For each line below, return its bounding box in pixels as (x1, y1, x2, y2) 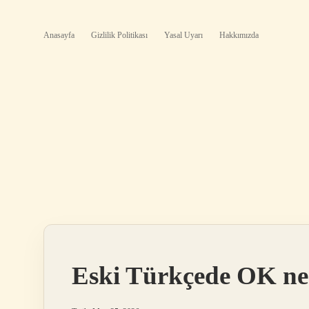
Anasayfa (43, 30, 74, 40)
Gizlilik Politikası (91, 30, 148, 40)
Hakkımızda (219, 30, 259, 40)
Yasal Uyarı (164, 30, 203, 40)
